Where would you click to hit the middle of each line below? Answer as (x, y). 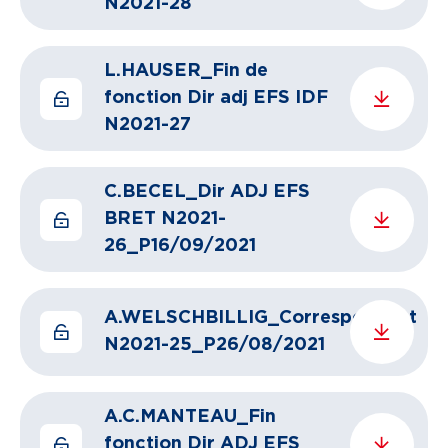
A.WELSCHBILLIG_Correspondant (260, 318)
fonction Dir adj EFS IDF (216, 98)
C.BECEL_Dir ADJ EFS (207, 192)
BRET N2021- (165, 219)
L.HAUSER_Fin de (186, 71)
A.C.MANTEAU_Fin (190, 417)
